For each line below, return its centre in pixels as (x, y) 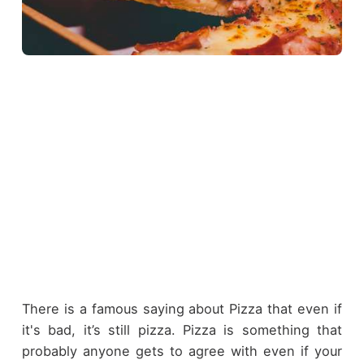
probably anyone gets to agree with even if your (182, 351)
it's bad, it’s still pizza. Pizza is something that (182, 330)
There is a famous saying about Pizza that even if (182, 309)
